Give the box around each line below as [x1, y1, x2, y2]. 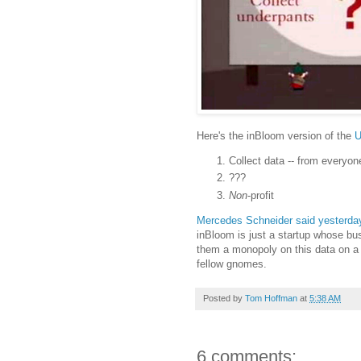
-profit [247, 189, 274, 201]
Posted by [203, 293, 245, 303]
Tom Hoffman [245, 293, 297, 303]
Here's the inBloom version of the [197, 129, 355, 142]
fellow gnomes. [197, 257, 267, 270]
